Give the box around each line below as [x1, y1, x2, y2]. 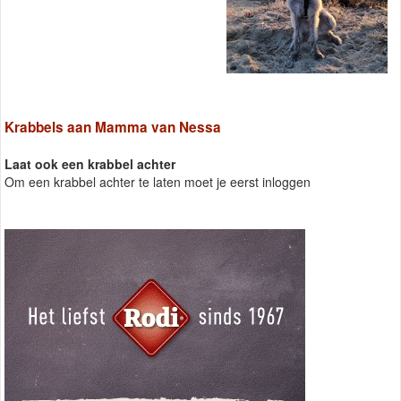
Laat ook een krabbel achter [4, 154, 175, 173]
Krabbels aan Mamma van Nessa [4, 116, 221, 137]
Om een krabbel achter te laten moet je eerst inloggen [4, 172, 311, 191]
